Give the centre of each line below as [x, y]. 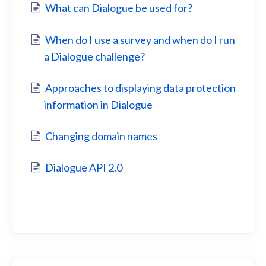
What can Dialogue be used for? [119, 8]
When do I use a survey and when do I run [140, 39]
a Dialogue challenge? [94, 56]
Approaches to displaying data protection [140, 88]
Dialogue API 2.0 [84, 168]
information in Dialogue [98, 104]
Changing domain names [101, 136]
